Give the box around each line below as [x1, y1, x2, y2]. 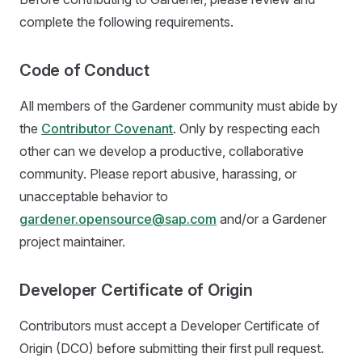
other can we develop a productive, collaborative [19, 143, 304, 159]
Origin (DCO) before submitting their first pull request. [19, 340, 324, 356]
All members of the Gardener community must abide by [19, 98, 338, 114]
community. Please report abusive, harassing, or [19, 166, 297, 182]
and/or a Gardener [217, 211, 326, 227]
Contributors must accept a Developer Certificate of [19, 318, 320, 334]
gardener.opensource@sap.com [19, 211, 217, 227]
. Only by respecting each [173, 120, 320, 137]
